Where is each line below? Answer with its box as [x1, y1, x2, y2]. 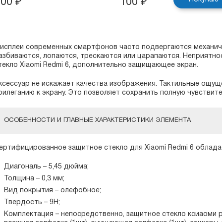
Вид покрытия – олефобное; [4, 187, 102, 194]
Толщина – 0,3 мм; [4, 175, 65, 182]
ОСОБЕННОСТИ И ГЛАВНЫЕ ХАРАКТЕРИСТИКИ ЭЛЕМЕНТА [4, 117, 191, 123]
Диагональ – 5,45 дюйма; [4, 164, 89, 170]
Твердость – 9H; [4, 199, 60, 206]
